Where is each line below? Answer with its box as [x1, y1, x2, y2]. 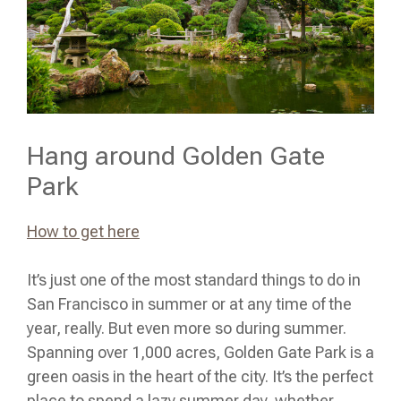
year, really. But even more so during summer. [27, 318, 346, 337]
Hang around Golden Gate [27, 140, 325, 171]
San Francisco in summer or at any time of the [27, 294, 352, 313]
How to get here [27, 221, 140, 241]
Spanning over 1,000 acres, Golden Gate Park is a [27, 342, 374, 362]
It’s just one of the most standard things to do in [27, 269, 361, 289]
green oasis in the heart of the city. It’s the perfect [27, 366, 373, 386]
